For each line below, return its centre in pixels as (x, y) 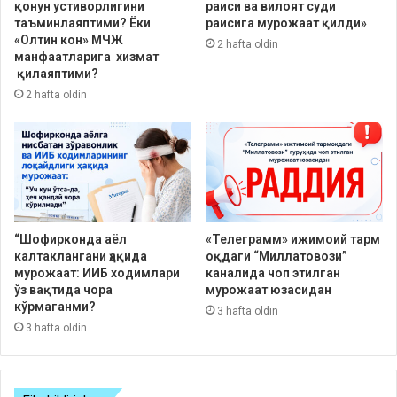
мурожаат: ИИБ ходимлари (97, 272)
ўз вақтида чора (63, 289)
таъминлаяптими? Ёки (82, 23)
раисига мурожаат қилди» (286, 23)
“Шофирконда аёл (70, 239)
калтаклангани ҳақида (81, 256)
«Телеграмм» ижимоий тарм (293, 239)
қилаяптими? (56, 73)
